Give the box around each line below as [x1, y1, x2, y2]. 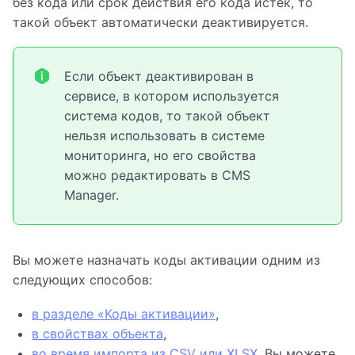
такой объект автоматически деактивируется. [13, 14, 308, 31]
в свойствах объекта [32, 326, 163, 342]
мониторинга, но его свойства [64, 147, 256, 164]
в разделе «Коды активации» [32, 306, 216, 323]
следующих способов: [13, 272, 152, 288]
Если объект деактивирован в [64, 68, 254, 85]
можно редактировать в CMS [64, 167, 250, 184]
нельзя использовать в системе [64, 128, 265, 144]
